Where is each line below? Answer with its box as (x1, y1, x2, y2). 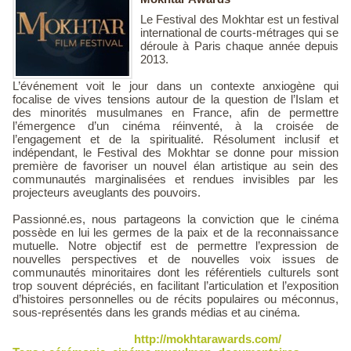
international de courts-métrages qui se (140, 26, 338, 39)
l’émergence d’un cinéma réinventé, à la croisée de (13, 119, 338, 132)
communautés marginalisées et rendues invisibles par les (13, 172, 338, 186)
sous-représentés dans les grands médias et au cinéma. (13, 306, 300, 319)
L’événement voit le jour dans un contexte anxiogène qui (13, 79, 338, 92)
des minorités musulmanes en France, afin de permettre (13, 106, 338, 119)
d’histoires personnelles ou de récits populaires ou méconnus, (13, 292, 338, 306)
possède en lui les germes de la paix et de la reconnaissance (13, 226, 338, 239)
